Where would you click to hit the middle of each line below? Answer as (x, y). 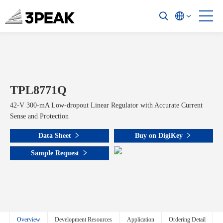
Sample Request (55, 153)
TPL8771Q (38, 90)
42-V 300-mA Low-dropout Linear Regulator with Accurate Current (106, 105)
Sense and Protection (39, 116)
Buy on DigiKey (159, 136)
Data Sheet (55, 136)
